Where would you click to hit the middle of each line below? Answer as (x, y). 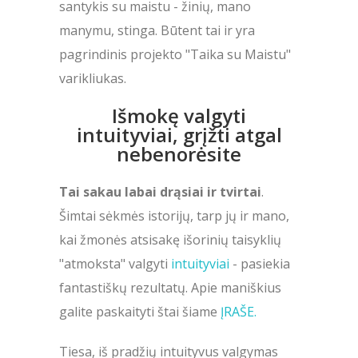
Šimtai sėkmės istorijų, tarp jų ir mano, (174, 215)
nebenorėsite (179, 153)
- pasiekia (260, 263)
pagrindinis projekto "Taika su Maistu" (175, 54)
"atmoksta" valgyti (115, 263)
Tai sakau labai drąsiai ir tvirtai (160, 191)
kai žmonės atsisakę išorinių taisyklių (170, 239)
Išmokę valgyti (179, 115)
